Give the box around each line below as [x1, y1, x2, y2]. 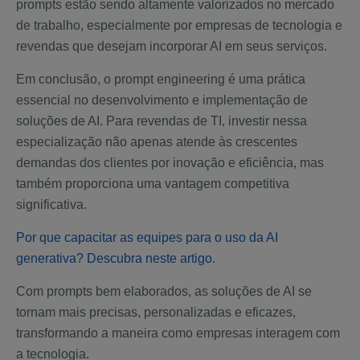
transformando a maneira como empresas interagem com [16, 326, 340, 341]
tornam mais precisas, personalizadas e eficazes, [16, 305, 296, 320]
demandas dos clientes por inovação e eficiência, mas [16, 156, 324, 170]
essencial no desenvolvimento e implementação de [16, 93, 308, 108]
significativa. [16, 198, 90, 212]
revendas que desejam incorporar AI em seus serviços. [16, 39, 327, 54]
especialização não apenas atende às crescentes [16, 135, 297, 149]
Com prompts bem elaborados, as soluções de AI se [16, 284, 312, 299]
